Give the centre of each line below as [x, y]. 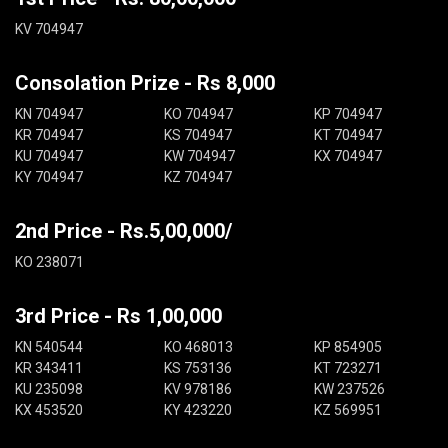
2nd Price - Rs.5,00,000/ [123, 231]
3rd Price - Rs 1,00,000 [118, 316]
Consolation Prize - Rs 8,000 [145, 83]
